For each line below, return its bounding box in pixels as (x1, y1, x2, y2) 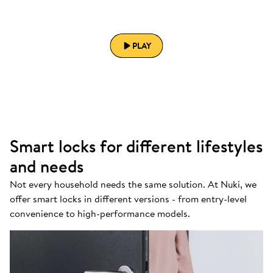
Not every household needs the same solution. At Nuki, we (10, 177, 257, 192)
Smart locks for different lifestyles (10, 134, 263, 159)
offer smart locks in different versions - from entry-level (10, 191, 247, 207)
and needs (10, 154, 83, 179)
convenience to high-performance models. (10, 206, 190, 221)
